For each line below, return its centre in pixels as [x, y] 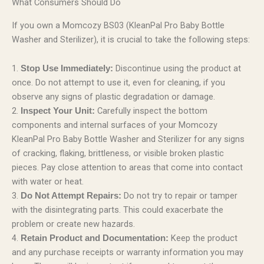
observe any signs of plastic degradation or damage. [113, 97]
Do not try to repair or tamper [179, 196]
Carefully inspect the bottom [151, 111]
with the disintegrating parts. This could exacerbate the [118, 210]
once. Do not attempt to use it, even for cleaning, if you [118, 83]
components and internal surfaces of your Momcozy [115, 125]
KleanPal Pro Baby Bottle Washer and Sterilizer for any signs [128, 139]
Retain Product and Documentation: [95, 238]
